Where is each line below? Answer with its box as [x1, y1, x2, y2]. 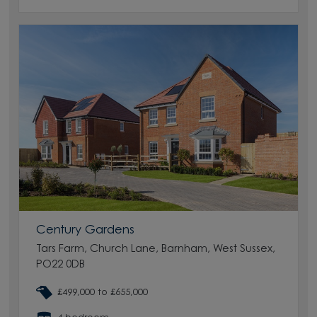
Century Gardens [36, 224, 135, 236]
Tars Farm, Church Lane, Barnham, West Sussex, [36, 244, 276, 255]
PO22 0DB [36, 260, 86, 271]
